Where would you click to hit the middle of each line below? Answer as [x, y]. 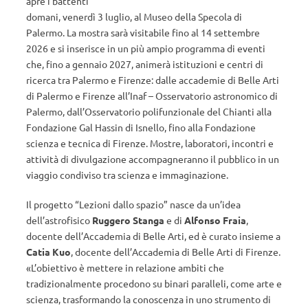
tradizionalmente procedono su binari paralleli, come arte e [154, 283]
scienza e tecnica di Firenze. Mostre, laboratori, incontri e [150, 143]
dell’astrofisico [59, 220]
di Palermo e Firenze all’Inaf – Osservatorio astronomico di [152, 96]
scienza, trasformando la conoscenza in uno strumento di [148, 299]
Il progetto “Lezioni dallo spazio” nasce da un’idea [133, 204]
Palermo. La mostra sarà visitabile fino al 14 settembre [143, 32]
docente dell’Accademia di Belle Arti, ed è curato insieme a [153, 236]
